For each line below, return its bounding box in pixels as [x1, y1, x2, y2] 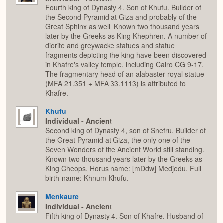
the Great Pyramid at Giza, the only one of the [45, 135, 190, 145]
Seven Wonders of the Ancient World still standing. [45, 144, 204, 155]
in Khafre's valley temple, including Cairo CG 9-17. [45, 59, 204, 70]
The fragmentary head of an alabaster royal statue [45, 69, 204, 79]
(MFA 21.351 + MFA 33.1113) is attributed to [45, 78, 186, 89]
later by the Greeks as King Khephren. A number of [45, 31, 207, 41]
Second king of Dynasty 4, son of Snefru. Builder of [45, 125, 206, 136]
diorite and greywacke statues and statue [45, 40, 175, 51]
